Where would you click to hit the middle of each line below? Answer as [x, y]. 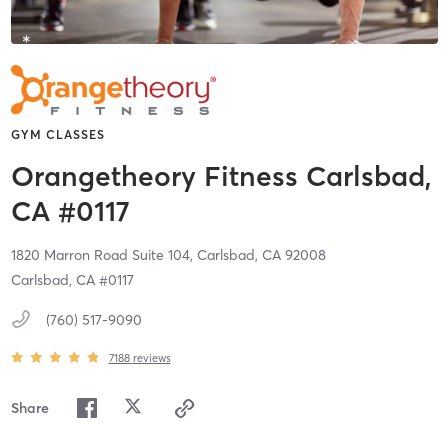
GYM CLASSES [57, 135]
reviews [151, 357]
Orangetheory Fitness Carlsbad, [221, 176]
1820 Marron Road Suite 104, [103, 255]
